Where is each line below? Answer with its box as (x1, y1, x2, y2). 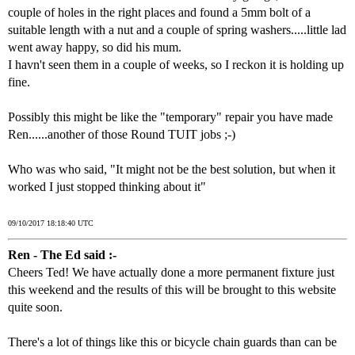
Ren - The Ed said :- (8, 248, 116, 262)
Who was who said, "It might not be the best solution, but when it (8, 162, 335, 177)
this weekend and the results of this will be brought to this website (8, 283, 336, 297)
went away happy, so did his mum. (8, 40, 181, 55)
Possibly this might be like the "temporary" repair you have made (8, 110, 333, 124)
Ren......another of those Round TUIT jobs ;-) (8, 128, 235, 142)
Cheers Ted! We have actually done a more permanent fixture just (8, 265, 334, 280)
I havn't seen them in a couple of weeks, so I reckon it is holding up (8, 58, 344, 72)
